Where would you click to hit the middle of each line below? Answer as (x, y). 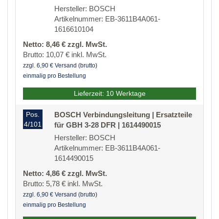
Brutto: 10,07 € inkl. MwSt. (65, 55)
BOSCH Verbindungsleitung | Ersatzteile (123, 115)
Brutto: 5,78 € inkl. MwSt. (63, 184)
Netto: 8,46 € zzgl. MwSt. (65, 44)
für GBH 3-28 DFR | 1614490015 (108, 125)
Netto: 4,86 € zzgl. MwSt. (65, 174)
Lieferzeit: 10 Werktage (109, 94)
